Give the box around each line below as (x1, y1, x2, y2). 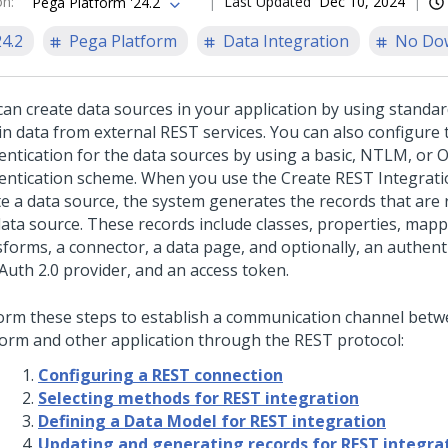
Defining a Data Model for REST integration (38, 410, 386, 432)
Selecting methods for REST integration (38, 387, 359, 409)
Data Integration (223, 30, 349, 52)
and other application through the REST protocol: (29, 329, 404, 351)
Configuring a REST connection (38, 364, 283, 386)
